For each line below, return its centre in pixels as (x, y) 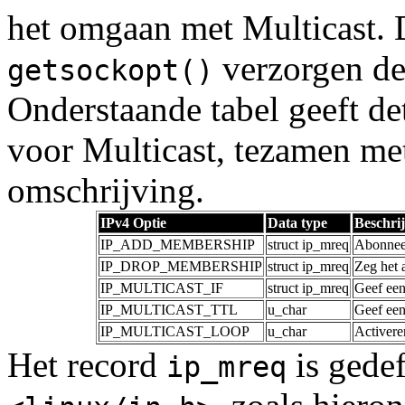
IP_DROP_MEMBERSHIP (181, 267)
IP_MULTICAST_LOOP (175, 332)
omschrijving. (106, 191)
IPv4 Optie (133, 223)
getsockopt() (110, 71)
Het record (87, 365)
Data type (297, 223)
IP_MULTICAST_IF (162, 288)
